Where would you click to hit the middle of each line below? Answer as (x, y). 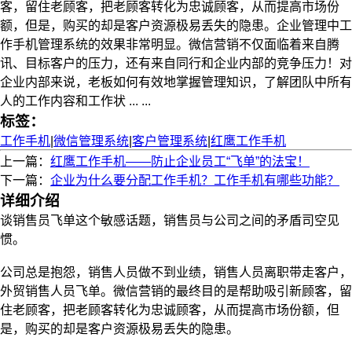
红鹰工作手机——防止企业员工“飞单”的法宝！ (180, 161)
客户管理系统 (170, 141)
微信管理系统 (91, 141)
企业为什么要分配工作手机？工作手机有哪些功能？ (195, 180)
